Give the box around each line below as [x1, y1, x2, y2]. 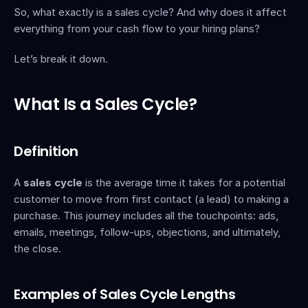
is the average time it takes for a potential [82, 176, 285, 189]
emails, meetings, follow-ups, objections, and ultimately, [14, 225, 280, 239]
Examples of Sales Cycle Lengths [14, 285, 236, 304]
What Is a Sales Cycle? [14, 93, 197, 115]
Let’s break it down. [14, 52, 108, 65]
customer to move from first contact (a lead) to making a [14, 192, 289, 206]
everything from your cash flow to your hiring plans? [14, 22, 260, 35]
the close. [14, 242, 61, 255]
